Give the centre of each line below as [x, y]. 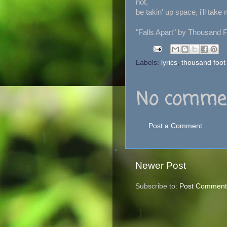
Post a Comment [175, 126]
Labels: [148, 63]
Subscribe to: [157, 186]
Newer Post [161, 165]
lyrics [169, 63]
